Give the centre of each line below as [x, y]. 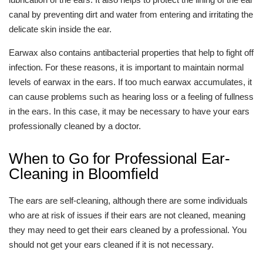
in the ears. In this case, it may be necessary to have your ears [129, 111]
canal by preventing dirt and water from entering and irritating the [131, 14]
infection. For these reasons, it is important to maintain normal [126, 67]
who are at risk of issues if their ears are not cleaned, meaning [127, 215]
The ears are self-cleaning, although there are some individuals [128, 200]
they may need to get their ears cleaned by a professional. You [128, 230]
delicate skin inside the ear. [60, 29]
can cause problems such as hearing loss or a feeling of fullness [131, 97]
